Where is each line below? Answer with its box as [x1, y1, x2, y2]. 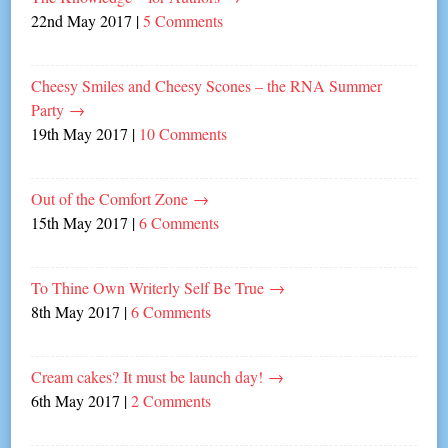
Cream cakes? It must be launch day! [31, 365, 269, 387]
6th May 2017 [31, 389, 121, 411]
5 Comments [143, 9, 224, 31]
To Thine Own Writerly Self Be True [31, 276, 270, 298]
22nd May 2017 [31, 9, 133, 31]
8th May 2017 [31, 300, 121, 322]
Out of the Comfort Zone [31, 187, 194, 209]
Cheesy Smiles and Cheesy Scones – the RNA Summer [31, 74, 383, 96]
